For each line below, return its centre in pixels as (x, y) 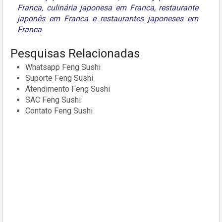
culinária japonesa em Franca (100, 8)
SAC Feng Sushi (53, 100)
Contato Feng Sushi (59, 111)
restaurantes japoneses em (149, 19)
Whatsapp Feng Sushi (63, 67)
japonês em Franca (53, 19)
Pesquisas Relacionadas (75, 54)
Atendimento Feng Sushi (68, 89)
